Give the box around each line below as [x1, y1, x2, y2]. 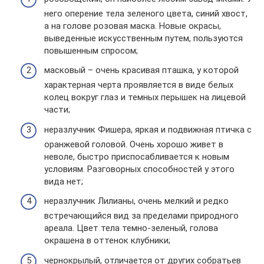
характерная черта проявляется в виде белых [44, 80, 233, 90]
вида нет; [44, 176, 83, 187]
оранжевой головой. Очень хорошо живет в [44, 138, 223, 150]
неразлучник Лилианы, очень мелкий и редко [44, 196, 229, 206]
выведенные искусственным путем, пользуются [44, 32, 243, 44]
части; [44, 104, 70, 115]
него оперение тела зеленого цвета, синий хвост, [44, 8, 247, 19]
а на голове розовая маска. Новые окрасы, [44, 20, 221, 31]
